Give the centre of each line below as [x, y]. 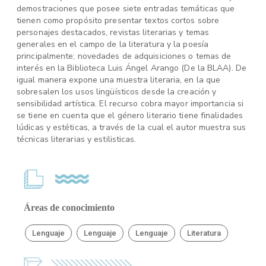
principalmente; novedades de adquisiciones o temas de [124, 56]
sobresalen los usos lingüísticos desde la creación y [117, 92]
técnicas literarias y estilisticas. [77, 139]
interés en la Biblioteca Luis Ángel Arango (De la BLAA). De [132, 68]
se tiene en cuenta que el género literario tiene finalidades [130, 115]
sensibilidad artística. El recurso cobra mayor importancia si [130, 104]
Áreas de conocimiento [69, 208]
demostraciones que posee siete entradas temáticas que [126, 9]
